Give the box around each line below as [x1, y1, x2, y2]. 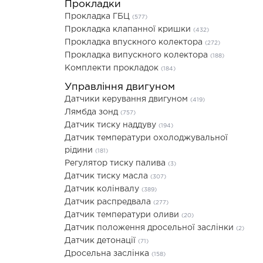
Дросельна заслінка [65, 250, 151, 257]
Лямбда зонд [65, 109, 120, 116]
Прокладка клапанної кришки [65, 26, 193, 33]
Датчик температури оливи [65, 211, 181, 218]
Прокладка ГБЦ [65, 13, 132, 20]
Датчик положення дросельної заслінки [65, 224, 236, 231]
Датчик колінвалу [65, 186, 141, 193]
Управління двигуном [65, 83, 175, 92]
